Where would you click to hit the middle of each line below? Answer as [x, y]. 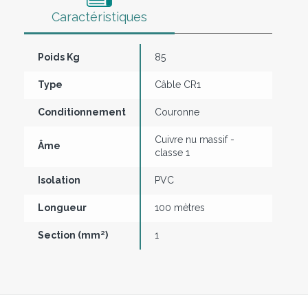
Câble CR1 [178, 84]
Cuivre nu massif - [195, 139]
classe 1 [172, 152]
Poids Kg [59, 57]
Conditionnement [82, 112]
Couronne [177, 112]
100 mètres [180, 207]
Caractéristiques [99, 16]
